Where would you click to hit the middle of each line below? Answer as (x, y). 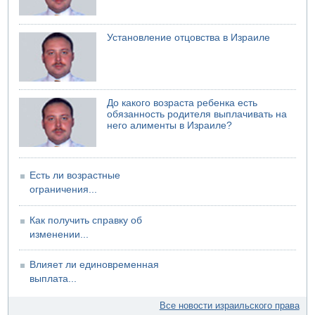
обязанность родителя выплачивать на (197, 115)
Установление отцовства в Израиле (189, 37)
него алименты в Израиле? (170, 126)
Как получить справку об (86, 220)
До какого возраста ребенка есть (182, 103)
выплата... (53, 279)
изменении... (59, 234)
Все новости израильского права (229, 306)
